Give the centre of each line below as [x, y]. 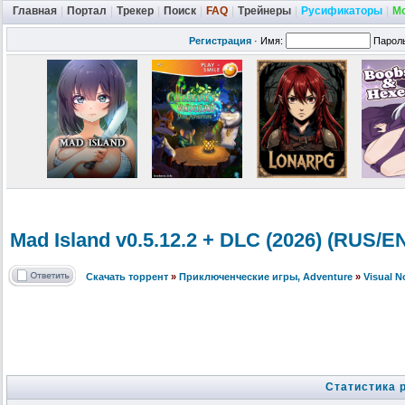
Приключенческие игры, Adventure [266, 277]
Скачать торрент [127, 277]
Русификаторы [342, 11]
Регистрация [220, 41]
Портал [87, 11]
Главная [35, 11]
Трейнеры [264, 11]
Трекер [135, 11]
